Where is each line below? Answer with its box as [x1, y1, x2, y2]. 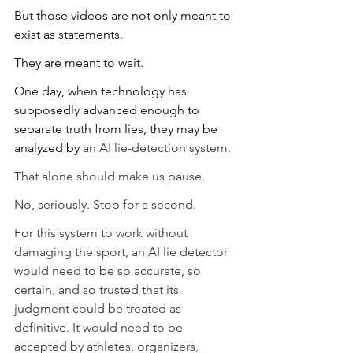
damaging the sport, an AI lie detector [14, 243, 231, 259]
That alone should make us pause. [14, 168, 205, 184]
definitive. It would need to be [14, 319, 186, 335]
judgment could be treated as [14, 300, 184, 316]
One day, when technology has [14, 83, 190, 98]
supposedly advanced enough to [14, 102, 203, 117]
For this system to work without [14, 225, 191, 240]
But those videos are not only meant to [14, 7, 234, 23]
